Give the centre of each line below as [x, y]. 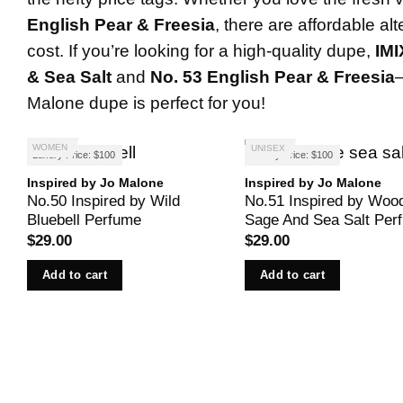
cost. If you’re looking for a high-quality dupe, [201, 51]
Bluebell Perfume [84, 219]
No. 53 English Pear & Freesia [273, 77]
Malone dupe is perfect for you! [146, 103]
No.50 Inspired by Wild [103, 201]
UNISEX [268, 148]
